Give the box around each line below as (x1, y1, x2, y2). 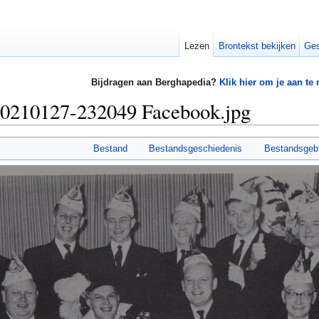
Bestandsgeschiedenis (149, 143, 243, 155)
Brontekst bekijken (218, 41, 296, 51)
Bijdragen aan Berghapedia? (90, 77, 219, 88)
